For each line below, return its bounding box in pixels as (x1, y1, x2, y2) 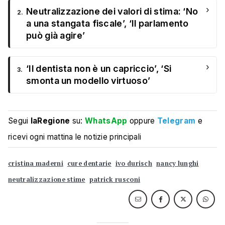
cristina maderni (8, 159, 63, 168)
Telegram (157, 116, 196, 126)
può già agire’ (26, 30, 85, 41)
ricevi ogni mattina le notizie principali (8, 132, 142, 142)
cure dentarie (67, 159, 111, 168)
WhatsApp (85, 116, 128, 126)
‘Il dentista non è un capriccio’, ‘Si (26, 63, 172, 74)
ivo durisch (115, 159, 153, 168)
